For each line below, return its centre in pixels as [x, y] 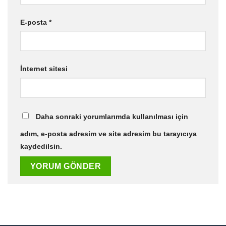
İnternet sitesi [44, 69]
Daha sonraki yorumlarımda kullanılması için [112, 117]
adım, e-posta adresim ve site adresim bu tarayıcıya [108, 134]
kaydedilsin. [41, 147]
